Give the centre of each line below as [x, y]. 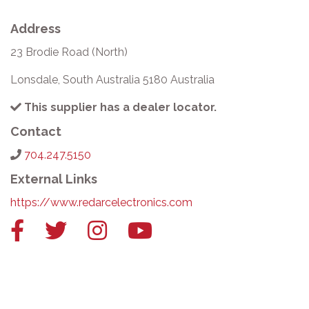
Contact [36, 131]
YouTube [175, 229]
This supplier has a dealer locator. [119, 107]
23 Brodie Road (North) [69, 52]
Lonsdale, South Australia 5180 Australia [112, 80]
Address [36, 29]
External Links [54, 179]
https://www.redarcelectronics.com [101, 202]
